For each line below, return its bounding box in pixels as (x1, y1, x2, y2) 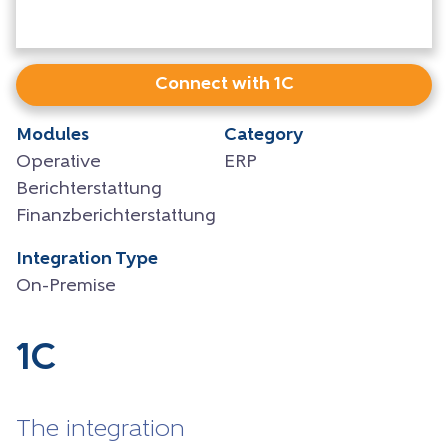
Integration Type (16, 249, 158, 269)
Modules (16, 125, 89, 145)
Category (224, 125, 303, 145)
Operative (16, 152, 101, 172)
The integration (16, 417, 185, 442)
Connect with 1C (154, 74, 294, 94)
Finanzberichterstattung (16, 206, 216, 226)
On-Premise (16, 276, 116, 296)
